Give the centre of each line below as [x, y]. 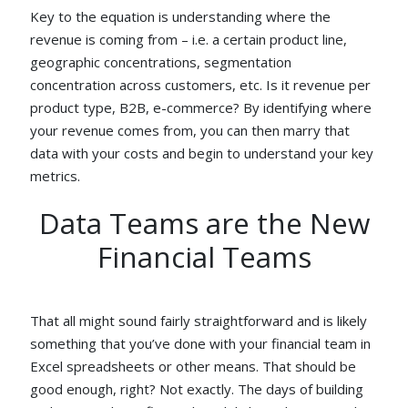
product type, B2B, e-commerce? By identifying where [201, 108]
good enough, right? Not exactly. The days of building [197, 388]
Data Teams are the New [204, 223]
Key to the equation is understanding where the [181, 17]
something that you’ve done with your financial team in [201, 343]
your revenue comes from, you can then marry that [190, 131]
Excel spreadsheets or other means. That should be [194, 366]
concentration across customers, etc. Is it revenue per [201, 85]
